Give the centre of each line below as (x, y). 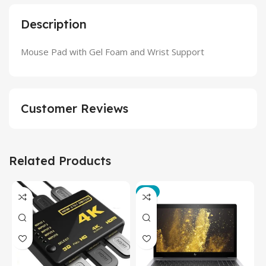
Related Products (60, 160)
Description (54, 24)
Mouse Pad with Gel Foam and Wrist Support (113, 51)
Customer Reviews (75, 108)
